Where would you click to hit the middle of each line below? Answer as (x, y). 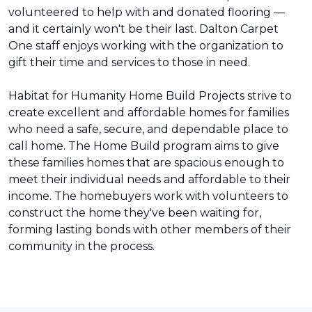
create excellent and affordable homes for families (149, 112)
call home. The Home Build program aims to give (144, 146)
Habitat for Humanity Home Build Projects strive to (150, 96)
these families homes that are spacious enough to (146, 163)
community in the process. (81, 246)
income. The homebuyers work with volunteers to (148, 196)
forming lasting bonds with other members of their (150, 229)
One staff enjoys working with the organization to (146, 46)
